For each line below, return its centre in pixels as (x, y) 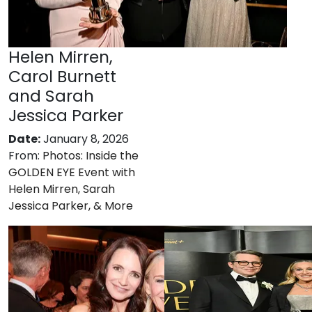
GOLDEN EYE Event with (72, 172)
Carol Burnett (62, 76)
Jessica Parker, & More (71, 206)
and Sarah (51, 96)
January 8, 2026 (86, 139)
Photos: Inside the (91, 156)
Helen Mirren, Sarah (62, 189)
